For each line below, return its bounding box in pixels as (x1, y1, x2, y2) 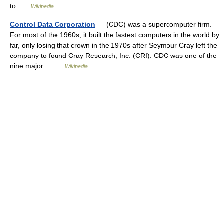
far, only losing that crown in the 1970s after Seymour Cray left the (10, 41, 217, 49)
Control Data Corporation (10, 20, 95, 28)
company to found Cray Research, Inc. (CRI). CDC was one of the (10, 52, 217, 59)
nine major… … (10, 62, 65, 70)
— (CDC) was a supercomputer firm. (95, 20, 212, 28)
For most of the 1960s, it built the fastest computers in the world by (10, 31, 219, 39)
